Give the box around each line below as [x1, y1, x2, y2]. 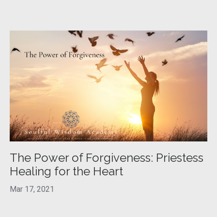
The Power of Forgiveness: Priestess [10, 151, 203, 165]
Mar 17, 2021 [10, 185, 54, 194]
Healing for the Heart [10, 164, 123, 179]
